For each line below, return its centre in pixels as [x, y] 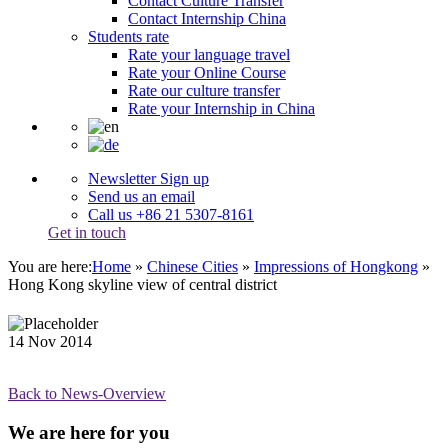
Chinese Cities [192, 266]
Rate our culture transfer [204, 90]
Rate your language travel [209, 54]
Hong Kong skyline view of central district [142, 284]
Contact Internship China [207, 18]
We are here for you [89, 433]
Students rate [128, 36]
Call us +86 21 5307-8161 [171, 214]
